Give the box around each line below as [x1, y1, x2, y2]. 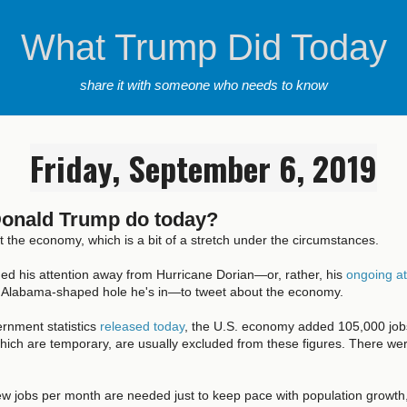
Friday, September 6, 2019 [30, 144, 377, 192]
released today [100, 318, 184, 333]
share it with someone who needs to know [79, 77, 328, 93]
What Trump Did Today [20, 27, 387, 67]
